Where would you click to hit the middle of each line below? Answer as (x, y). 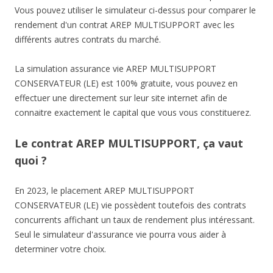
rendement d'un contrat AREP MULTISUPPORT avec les (125, 25)
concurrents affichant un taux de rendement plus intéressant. (135, 220)
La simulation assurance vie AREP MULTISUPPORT (115, 69)
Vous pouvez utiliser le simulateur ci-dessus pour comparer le (135, 10)
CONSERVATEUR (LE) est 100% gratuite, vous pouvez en (126, 83)
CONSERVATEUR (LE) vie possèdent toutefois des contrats (130, 205)
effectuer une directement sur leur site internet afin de (121, 98)
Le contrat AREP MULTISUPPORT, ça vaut (129, 144)
